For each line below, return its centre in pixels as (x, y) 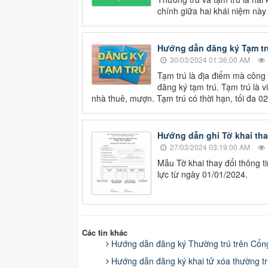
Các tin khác (105, 232)
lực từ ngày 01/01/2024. (202, 174)
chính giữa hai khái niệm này (212, 10)
